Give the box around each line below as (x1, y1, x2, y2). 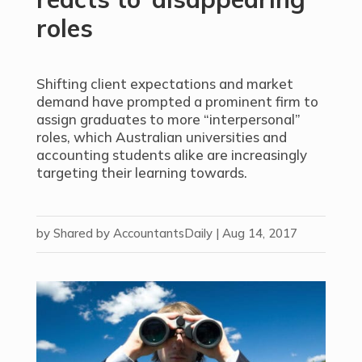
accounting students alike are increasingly (36, 146, 307, 163)
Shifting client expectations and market (36, 75, 293, 92)
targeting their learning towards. (36, 164, 247, 181)
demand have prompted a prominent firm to (36, 93, 318, 110)
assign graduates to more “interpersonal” (36, 111, 301, 128)
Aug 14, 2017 (221, 225, 297, 241)
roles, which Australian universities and (36, 128, 287, 145)
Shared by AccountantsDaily (53, 225, 213, 241)
